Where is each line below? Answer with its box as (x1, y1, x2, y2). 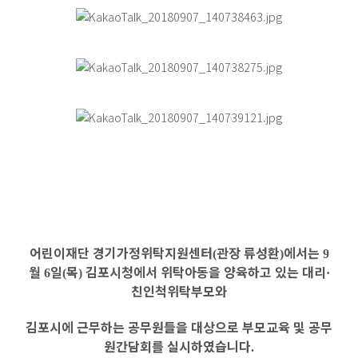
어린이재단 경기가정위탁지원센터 (29, 243, 213, 262)
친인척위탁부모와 (131, 281, 227, 300)
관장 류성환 (216, 243, 280, 262)
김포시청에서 (85, 262, 157, 281)
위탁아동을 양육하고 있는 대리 (160, 262, 326, 281)
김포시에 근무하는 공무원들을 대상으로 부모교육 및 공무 (26, 317, 332, 336)
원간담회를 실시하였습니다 (104, 336, 251, 356)
